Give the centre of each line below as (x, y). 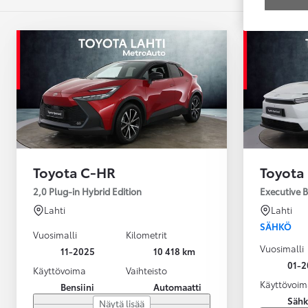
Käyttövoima (59, 271)
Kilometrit (146, 235)
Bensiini (77, 287)
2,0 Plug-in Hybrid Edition (87, 191)
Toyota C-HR (74, 172)
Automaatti (177, 287)
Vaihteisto (146, 271)
